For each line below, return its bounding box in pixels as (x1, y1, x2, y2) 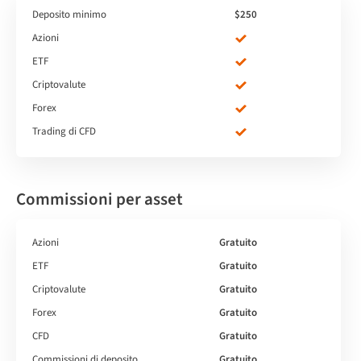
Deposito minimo (32, 6, 106, 22)
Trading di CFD (32, 123, 96, 139)
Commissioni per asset (16, 186, 183, 211)
